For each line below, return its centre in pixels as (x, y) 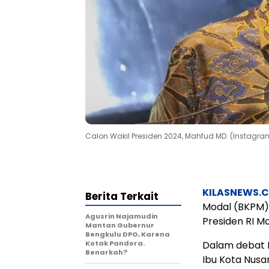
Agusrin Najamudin (122, 216)
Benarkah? (106, 252)
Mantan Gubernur (120, 225)
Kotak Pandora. (115, 243)
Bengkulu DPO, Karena (128, 234)
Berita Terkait (122, 196)
